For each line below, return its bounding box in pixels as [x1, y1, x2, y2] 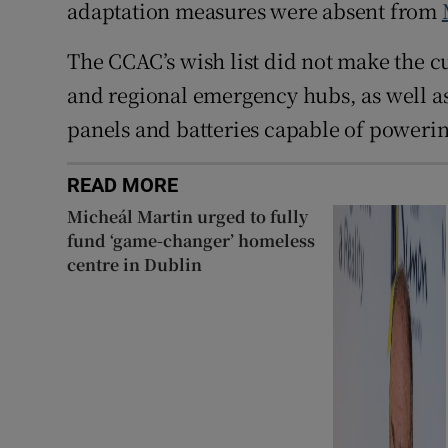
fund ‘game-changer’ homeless [67, 228, 316, 252]
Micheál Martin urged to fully [67, 204, 309, 228]
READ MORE [67, 174, 179, 195]
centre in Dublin [67, 252, 203, 276]
